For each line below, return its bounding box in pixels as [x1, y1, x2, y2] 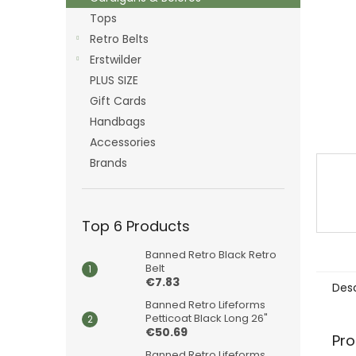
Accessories [90, 134, 156, 150]
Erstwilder [90, 52, 141, 68]
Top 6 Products [82, 216, 190, 236]
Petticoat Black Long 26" [145, 311, 268, 326]
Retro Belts [90, 31, 149, 47]
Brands [90, 155, 127, 171]
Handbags [90, 114, 145, 130]
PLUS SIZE [90, 72, 138, 88]
